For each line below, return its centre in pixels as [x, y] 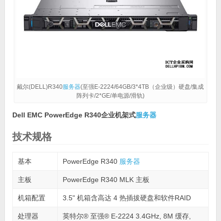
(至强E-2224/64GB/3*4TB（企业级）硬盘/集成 [142, 87]
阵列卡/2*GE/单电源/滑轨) [110, 95]
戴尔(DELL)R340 [40, 87]
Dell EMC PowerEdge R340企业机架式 [74, 115]
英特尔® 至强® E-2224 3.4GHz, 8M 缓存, [127, 216]
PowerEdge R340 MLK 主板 [106, 179]
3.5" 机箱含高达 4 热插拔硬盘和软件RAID [127, 198]
